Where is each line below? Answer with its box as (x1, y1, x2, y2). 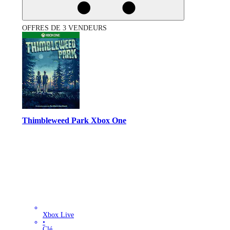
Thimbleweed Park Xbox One (22, 116, 126, 126)
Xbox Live (43, 210, 74, 219)
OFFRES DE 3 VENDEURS (22, 24, 107, 32)
